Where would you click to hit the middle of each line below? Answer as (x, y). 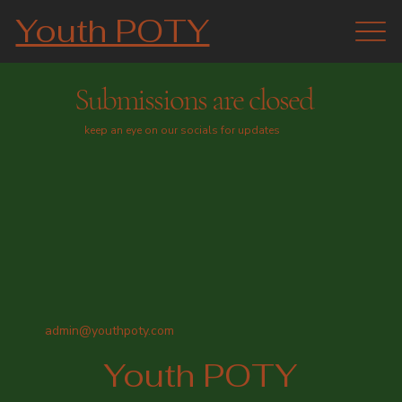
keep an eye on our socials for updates (183, 130)
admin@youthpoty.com (109, 330)
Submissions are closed (193, 100)
